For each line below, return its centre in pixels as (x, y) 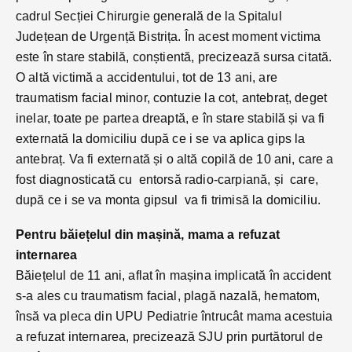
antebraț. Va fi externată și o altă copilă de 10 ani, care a (175, 159)
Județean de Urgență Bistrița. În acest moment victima (169, 36)
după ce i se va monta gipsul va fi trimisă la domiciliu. (169, 200)
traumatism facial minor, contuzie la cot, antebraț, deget (172, 97)
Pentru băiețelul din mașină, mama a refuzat (148, 234)
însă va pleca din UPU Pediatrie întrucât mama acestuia (174, 316)
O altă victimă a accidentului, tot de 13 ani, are (148, 77)
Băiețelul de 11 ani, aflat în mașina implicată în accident (174, 275)
